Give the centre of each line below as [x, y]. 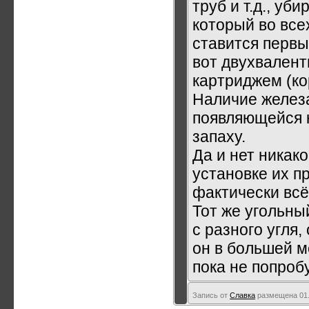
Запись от [211, 295]
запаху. [219, 136]
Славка [242, 295]
